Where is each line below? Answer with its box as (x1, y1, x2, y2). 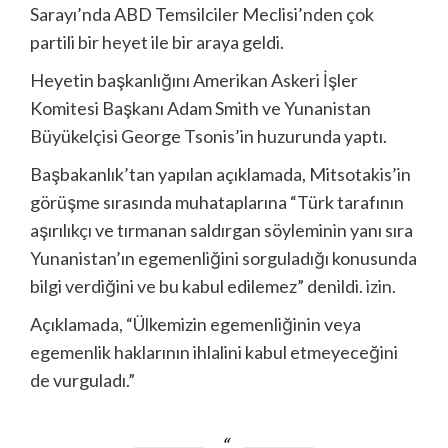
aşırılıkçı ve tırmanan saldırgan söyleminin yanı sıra (30, 219, 413, 242)
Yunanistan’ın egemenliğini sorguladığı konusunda (30, 247, 417, 270)
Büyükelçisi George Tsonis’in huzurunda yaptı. (30, 125, 387, 148)
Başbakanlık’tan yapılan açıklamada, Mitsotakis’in (30, 163, 411, 186)
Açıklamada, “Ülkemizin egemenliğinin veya (30, 313, 361, 336)
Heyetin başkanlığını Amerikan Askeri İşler (30, 69, 358, 92)
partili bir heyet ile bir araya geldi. (30, 31, 284, 54)
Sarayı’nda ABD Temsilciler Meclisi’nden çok (30, 3, 374, 26)
